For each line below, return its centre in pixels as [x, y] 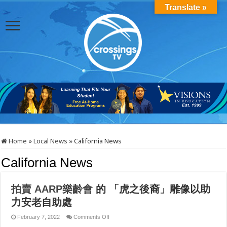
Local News [51, 141]
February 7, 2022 [39, 217]
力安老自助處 [42, 202]
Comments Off [92, 217]
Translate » [186, 7]
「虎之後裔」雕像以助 [160, 189]
